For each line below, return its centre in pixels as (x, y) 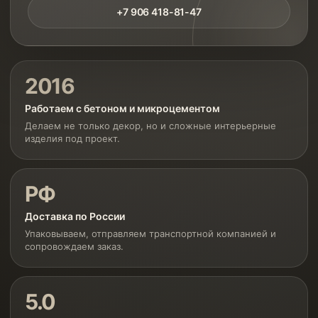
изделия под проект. (72, 138)
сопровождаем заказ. (74, 246)
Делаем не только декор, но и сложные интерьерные (150, 126)
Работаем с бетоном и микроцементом (122, 108)
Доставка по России (75, 216)
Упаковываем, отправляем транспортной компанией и (150, 234)
